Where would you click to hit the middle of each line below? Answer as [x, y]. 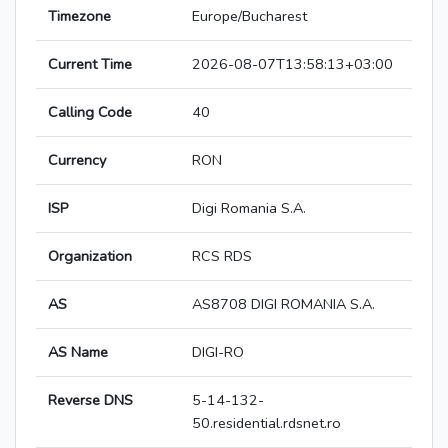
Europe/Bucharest [249, 16]
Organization [90, 256]
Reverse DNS [90, 400]
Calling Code [90, 112]
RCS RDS [222, 256]
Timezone [79, 16]
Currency [77, 160]
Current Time [90, 64]
